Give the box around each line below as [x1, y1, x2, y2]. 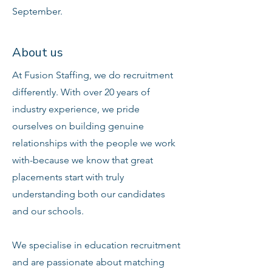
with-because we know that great [12, 154, 153, 166]
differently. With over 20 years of [12, 86, 150, 98]
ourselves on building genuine [12, 120, 144, 132]
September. [12, 5, 63, 17]
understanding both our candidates [12, 188, 165, 200]
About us [12, 44, 63, 61]
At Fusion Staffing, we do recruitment [12, 69, 173, 81]
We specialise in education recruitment [12, 239, 180, 251]
